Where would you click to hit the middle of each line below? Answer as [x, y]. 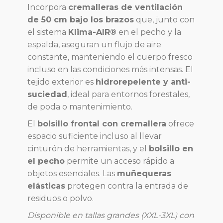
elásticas [46, 186]
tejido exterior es [61, 82]
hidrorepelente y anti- [143, 82]
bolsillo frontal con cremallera [102, 124]
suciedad [47, 95]
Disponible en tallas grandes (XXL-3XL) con [111, 216]
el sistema [48, 32]
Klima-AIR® [92, 32]
